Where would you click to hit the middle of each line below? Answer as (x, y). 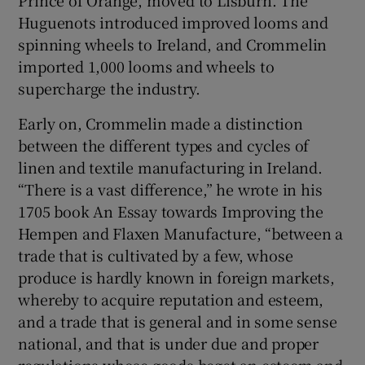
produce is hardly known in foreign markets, (176, 277)
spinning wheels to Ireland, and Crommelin (173, 44)
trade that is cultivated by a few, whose (156, 255)
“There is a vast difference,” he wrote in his (170, 189)
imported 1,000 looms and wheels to (146, 66)
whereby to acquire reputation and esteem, (171, 299)
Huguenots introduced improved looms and (173, 22)
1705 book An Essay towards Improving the (171, 211)
